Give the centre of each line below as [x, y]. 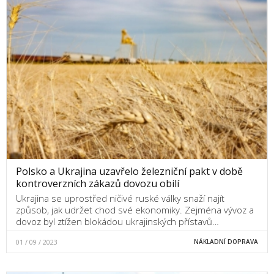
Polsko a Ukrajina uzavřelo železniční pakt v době [129, 172]
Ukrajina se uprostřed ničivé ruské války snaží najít [120, 198]
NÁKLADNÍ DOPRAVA [226, 242]
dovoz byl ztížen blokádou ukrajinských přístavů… [117, 222]
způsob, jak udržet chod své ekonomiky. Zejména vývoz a [135, 210]
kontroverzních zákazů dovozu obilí [98, 184]
